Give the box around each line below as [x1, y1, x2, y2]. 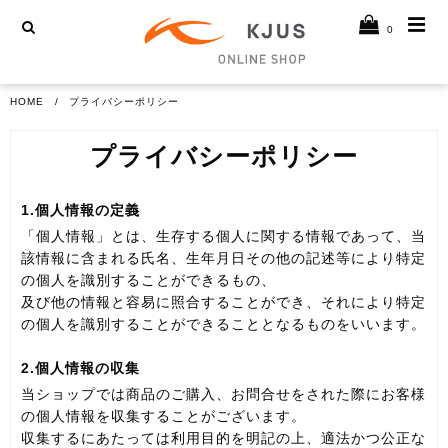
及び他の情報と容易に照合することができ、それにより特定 [21, 294, 426, 311]
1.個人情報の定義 [21, 201, 140, 218]
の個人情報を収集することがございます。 [21, 408, 306, 425]
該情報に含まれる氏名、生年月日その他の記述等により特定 [21, 250, 426, 267]
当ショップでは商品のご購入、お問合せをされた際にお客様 [21, 386, 426, 403]
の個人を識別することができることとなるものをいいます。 [21, 316, 426, 333]
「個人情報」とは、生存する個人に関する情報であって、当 [21, 228, 426, 245]
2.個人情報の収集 [21, 360, 140, 377]
